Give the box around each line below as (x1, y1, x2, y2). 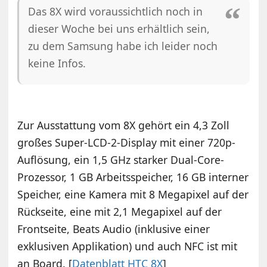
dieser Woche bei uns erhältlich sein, (28, 21, 210, 36)
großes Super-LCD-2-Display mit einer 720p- (17, 135, 236, 150)
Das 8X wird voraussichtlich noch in (28, 4, 203, 19)
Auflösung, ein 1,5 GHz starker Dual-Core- (17, 153, 225, 167)
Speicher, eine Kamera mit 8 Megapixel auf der (17, 187, 249, 202)
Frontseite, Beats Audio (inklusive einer (17, 222, 210, 237)
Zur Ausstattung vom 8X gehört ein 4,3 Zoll (17, 118, 230, 133)
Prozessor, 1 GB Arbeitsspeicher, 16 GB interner (17, 170, 249, 185)
